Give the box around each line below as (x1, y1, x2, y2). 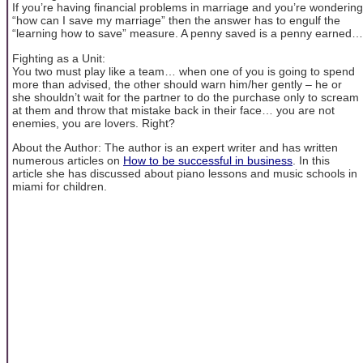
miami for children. (12, 180, 107, 194)
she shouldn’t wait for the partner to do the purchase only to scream (12, 90, 359, 104)
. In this (293, 154, 330, 168)
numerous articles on (12, 154, 123, 168)
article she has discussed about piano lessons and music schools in (12, 167, 357, 181)
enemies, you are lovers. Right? (12, 116, 175, 130)
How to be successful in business (123, 154, 293, 168)
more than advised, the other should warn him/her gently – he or (12, 77, 342, 91)
